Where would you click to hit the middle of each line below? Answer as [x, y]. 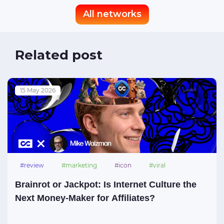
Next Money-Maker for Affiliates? [85, 198]
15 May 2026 [38, 90]
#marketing [79, 165]
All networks [112, 14]
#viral [157, 165]
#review [32, 165]
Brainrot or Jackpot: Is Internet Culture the [106, 184]
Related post [59, 55]
